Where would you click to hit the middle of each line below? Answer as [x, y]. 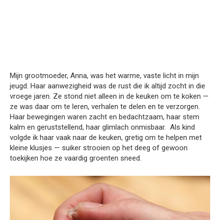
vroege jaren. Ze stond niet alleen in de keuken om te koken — [109, 96]
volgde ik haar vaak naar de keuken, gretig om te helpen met [106, 137]
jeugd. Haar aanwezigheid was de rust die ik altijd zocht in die [108, 86]
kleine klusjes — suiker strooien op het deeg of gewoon [99, 148]
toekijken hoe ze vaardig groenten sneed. [76, 158]
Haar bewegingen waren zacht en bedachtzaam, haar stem [105, 117]
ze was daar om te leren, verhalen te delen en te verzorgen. [105, 107]
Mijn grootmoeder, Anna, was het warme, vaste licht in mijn [104, 76]
